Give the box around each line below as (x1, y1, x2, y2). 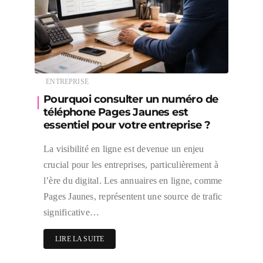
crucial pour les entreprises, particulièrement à (43, 159, 218, 170)
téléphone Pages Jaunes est (43, 105, 188, 119)
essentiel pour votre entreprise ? (43, 118, 211, 131)
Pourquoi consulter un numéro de (43, 92, 218, 106)
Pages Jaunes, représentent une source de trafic (43, 191, 222, 201)
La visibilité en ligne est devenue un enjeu (43, 143, 204, 154)
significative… (43, 207, 100, 217)
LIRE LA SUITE (55, 234, 104, 243)
